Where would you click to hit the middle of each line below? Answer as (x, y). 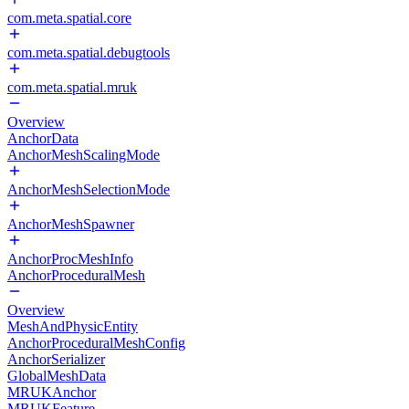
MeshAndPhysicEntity (73, 326)
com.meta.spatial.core (69, 18)
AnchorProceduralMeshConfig (96, 343)
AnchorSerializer (56, 359)
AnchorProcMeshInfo (70, 259)
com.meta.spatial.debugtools (89, 52)
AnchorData (43, 138)
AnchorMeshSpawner (71, 224)
